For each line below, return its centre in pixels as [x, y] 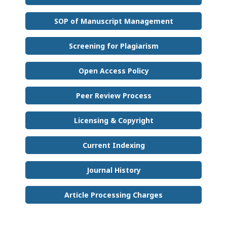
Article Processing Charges [113, 195]
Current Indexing [113, 145]
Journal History [113, 170]
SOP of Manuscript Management [113, 21]
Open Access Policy [113, 70]
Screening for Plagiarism [113, 46]
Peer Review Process [113, 95]
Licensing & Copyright [113, 120]
